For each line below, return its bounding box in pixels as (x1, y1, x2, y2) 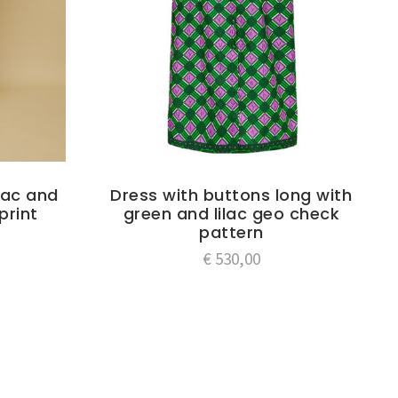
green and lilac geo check (123, 202, 340, 225)
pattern (199, 220, 264, 243)
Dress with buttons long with (110, 183, 353, 206)
